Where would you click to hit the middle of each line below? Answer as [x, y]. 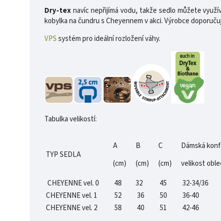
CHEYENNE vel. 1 [77, 195]
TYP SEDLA [63, 154]
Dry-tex [58, 10]
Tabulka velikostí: [71, 119]
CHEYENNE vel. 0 [77, 183]
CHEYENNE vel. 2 [77, 208]
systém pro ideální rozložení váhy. [109, 38]
